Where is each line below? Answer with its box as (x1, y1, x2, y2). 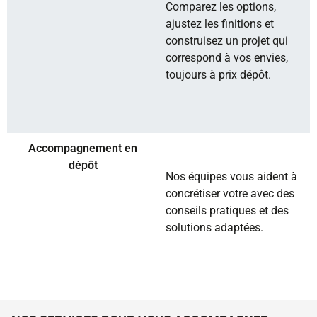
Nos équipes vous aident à (166, 170, 297, 183)
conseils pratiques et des (166, 204, 289, 217)
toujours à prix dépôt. (166, 68, 271, 81)
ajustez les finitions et (166, 17, 274, 30)
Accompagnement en (28, 142, 137, 155)
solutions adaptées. (166, 221, 263, 234)
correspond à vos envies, (166, 51, 288, 64)
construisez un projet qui (166, 34, 288, 47)
